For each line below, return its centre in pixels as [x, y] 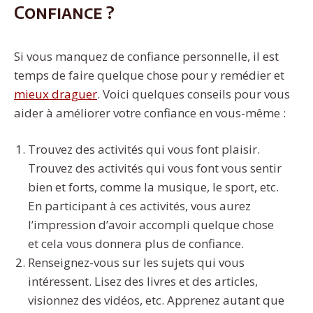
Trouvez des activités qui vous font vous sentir [155, 168]
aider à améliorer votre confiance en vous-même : [150, 112]
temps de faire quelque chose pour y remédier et [149, 75]
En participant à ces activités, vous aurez [139, 206]
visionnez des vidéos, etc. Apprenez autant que [156, 300]
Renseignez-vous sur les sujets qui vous [136, 263]
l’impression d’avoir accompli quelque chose [151, 225]
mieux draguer [56, 94]
